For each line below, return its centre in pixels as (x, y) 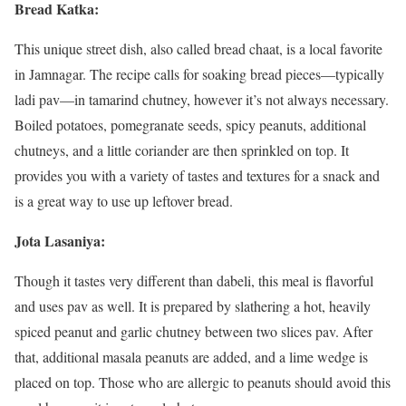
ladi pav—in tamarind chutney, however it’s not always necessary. (202, 99)
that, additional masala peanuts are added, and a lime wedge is (191, 357)
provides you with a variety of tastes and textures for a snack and (197, 175)
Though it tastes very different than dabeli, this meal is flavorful (194, 280)
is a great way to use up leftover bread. (124, 201)
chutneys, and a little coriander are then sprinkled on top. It (182, 150)
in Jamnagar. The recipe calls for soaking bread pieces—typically (199, 74)
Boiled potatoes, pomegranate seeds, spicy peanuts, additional (190, 125)
